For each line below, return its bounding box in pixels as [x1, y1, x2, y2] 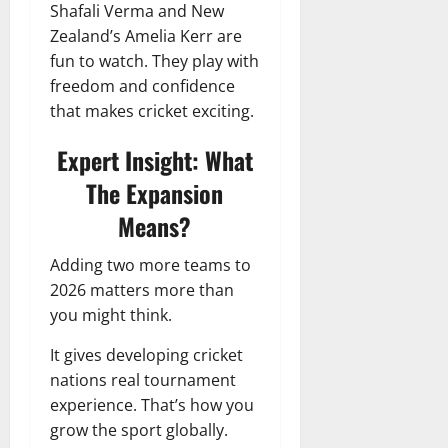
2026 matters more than [50, 278, 234, 301]
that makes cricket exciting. [50, 99, 254, 122]
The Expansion [86, 174, 224, 211]
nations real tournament [50, 368, 236, 391]
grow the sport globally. [50, 418, 228, 441]
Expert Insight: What [56, 141, 253, 178]
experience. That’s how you [50, 393, 254, 416]
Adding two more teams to [50, 253, 251, 276]
